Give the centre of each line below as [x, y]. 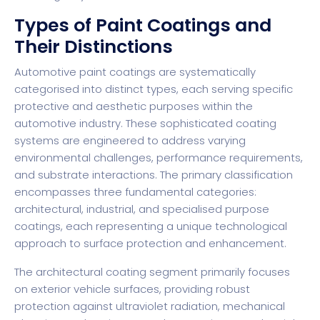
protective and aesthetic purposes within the [134, 106]
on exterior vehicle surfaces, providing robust [132, 289]
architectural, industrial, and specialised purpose [142, 209]
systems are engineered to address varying [130, 140]
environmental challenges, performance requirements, [159, 157]
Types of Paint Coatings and [143, 25]
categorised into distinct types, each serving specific [154, 89]
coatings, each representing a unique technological [151, 226]
